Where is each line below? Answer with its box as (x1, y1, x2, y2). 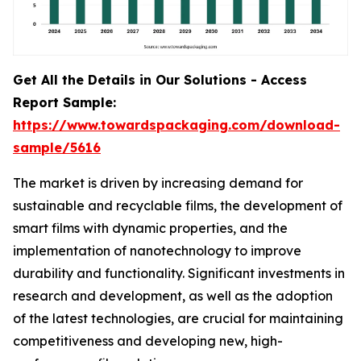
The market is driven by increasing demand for (13, 175, 303, 191)
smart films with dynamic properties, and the (13, 220, 288, 236)
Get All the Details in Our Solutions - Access (13, 72, 307, 88)
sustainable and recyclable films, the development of (13, 197, 342, 214)
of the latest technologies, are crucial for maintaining (13, 310, 343, 326)
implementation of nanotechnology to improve (13, 243, 301, 259)
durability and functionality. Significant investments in (13, 265, 345, 281)
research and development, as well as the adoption (13, 288, 333, 304)
